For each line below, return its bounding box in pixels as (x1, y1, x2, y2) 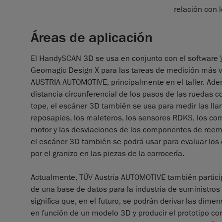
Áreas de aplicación (31, 28, 153, 47)
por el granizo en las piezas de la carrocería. (31, 148, 184, 159)
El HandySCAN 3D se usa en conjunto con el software (31, 53, 220, 63)
